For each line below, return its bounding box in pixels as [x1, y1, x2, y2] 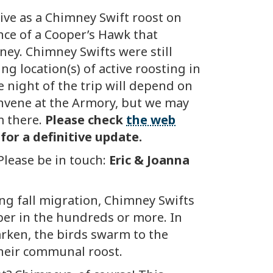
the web [126, 112, 175, 129]
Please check [45, 112, 126, 129]
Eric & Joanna [109, 152, 190, 169]
